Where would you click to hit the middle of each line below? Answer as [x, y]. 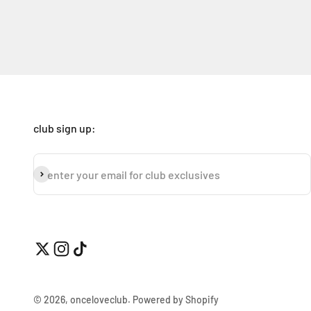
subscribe [57, 174]
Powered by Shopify [176, 300]
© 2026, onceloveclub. [83, 300]
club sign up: [65, 128]
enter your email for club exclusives [134, 174]
